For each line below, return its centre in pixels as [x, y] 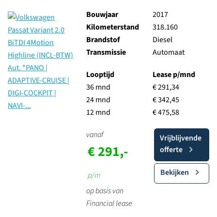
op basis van [105, 191]
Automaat [168, 52]
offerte [171, 150]
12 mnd [98, 112]
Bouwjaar [102, 15]
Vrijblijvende [180, 138]
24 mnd [98, 100]
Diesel [162, 40]
